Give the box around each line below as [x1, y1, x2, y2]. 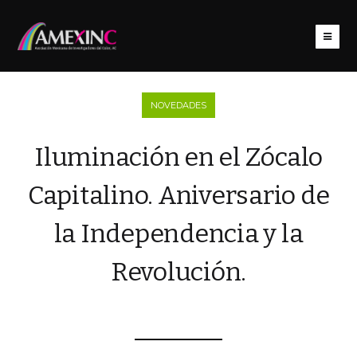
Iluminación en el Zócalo [34, 141, 323, 172]
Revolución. [110, 256, 247, 287]
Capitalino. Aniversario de [27, 179, 330, 210]
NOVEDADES [151, 99, 206, 111]
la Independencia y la [53, 218, 304, 249]
